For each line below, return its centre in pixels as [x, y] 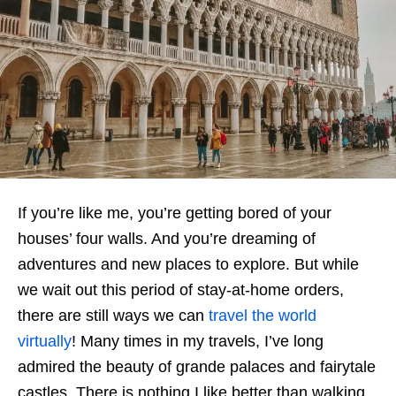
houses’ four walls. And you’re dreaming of [167, 239]
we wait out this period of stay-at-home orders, [181, 290]
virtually [45, 341]
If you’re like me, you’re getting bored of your [175, 213]
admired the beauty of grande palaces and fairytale [197, 367]
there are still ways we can [113, 316]
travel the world [263, 316]
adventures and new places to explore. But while [188, 264]
